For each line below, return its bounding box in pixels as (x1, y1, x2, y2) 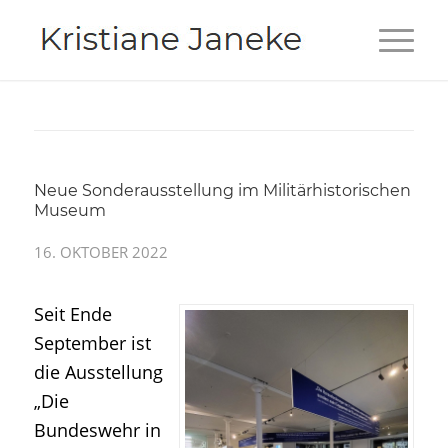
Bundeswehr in (33, 418, 161, 442)
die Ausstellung (33, 360, 163, 384)
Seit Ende (33, 302, 112, 326)
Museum (33, 201, 106, 220)
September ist (33, 331, 151, 355)
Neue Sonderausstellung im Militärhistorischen (33, 181, 411, 200)
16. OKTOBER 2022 (33, 242, 168, 262)
